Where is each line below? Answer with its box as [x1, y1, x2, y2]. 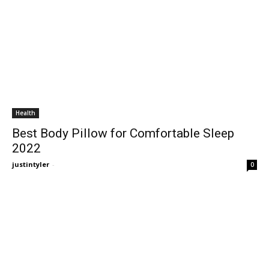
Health [16, 108, 35, 117]
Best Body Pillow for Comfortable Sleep [12, 125, 234, 141]
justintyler [12, 159, 49, 169]
